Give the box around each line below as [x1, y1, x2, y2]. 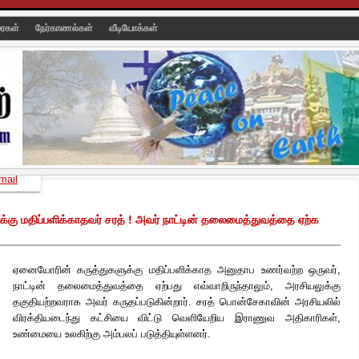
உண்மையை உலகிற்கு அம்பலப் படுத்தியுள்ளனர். [12, 328, 211, 340]
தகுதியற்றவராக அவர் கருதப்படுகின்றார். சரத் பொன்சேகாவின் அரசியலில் [12, 296, 341, 308]
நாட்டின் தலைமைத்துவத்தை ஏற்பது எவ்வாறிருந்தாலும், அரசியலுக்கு [12, 280, 341, 292]
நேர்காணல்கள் [35, 23, 95, 33]
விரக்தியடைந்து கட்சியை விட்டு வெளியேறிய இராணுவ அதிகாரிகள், [12, 312, 341, 324]
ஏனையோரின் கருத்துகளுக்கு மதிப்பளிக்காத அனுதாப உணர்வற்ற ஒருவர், [12, 264, 341, 276]
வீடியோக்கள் [109, 23, 158, 33]
